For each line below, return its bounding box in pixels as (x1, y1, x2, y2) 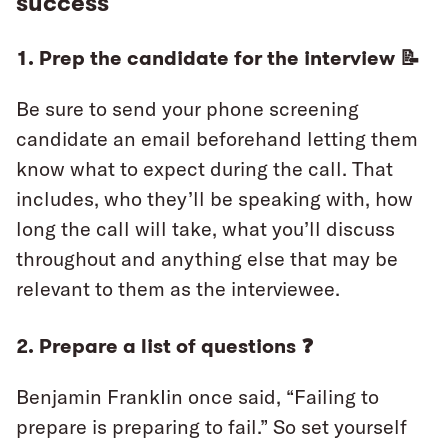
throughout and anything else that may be (16, 246, 398, 272)
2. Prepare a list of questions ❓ (16, 333, 313, 360)
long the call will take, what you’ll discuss (16, 216, 395, 242)
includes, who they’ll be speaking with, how (16, 186, 413, 212)
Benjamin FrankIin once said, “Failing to (16, 384, 379, 410)
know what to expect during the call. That (16, 156, 393, 182)
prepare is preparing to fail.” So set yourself (16, 414, 407, 440)
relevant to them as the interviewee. (16, 276, 340, 302)
